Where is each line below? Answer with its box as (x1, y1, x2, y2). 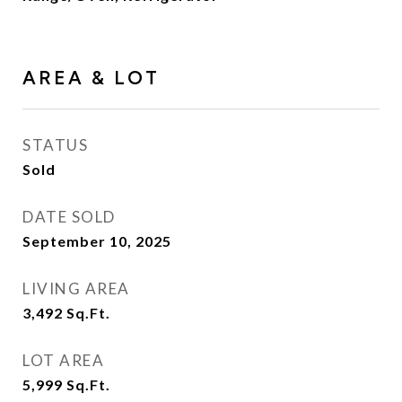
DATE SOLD (22, 207, 116, 226)
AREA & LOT (22, 66, 160, 89)
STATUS (22, 135, 88, 154)
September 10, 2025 (22, 232, 171, 249)
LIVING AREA (22, 279, 130, 298)
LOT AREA (22, 351, 104, 370)
